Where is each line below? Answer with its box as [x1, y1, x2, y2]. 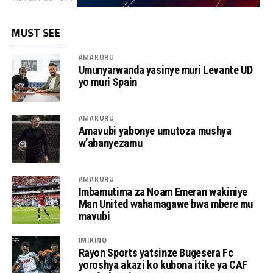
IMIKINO [78, 234, 108, 245]
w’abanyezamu [78, 136, 143, 149]
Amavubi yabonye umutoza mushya [78, 124, 232, 137]
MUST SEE [11, 24, 61, 41]
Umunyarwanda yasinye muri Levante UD [78, 63, 253, 76]
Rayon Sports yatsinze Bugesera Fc [78, 246, 233, 259]
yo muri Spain [78, 75, 137, 88]
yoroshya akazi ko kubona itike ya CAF [78, 258, 247, 271]
